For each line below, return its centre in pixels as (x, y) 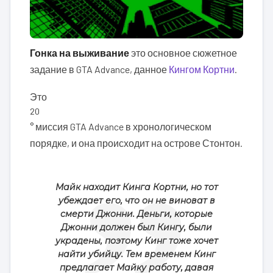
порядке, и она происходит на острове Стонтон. (136, 143)
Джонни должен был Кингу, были (136, 227)
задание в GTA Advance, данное (99, 69)
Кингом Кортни (202, 69)
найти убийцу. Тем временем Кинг (136, 254)
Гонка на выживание (80, 52)
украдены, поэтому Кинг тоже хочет (136, 240)
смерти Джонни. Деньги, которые (136, 214)
